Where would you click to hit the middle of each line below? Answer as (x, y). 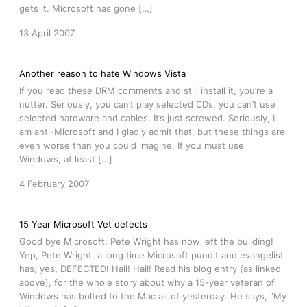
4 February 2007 (54, 184)
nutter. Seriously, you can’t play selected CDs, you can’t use (147, 104)
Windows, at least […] (66, 159)
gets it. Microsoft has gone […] (86, 8)
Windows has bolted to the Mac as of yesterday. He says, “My (153, 296)
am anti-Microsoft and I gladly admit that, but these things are (152, 132)
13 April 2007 (47, 33)
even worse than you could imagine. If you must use (132, 145)
